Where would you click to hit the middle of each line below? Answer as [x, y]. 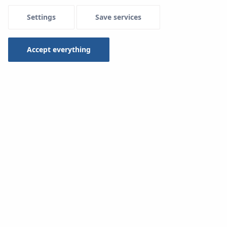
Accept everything [59, 50]
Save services [118, 17]
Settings [41, 17]
